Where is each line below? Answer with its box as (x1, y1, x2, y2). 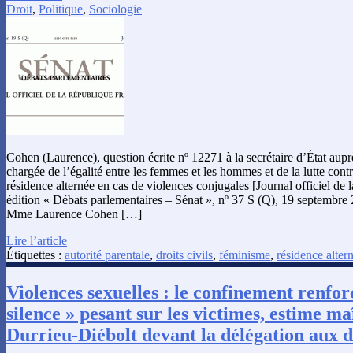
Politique (39, 2, 83, 16)
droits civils (156, 247, 213, 262)
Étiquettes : (6, 247, 65, 262)
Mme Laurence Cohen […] (6, 206, 142, 221)
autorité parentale (65, 247, 150, 262)
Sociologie (89, 2, 142, 16)
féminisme (219, 247, 270, 262)
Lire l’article (6, 233, 67, 247)
